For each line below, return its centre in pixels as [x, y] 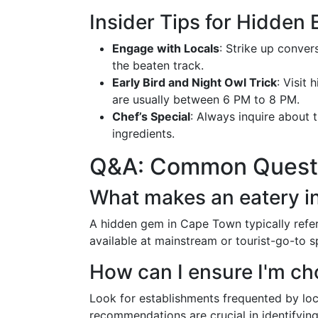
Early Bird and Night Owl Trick [194, 82]
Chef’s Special [151, 116]
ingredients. [143, 133]
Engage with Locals [166, 48]
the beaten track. [158, 65]
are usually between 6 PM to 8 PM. [206, 99]
